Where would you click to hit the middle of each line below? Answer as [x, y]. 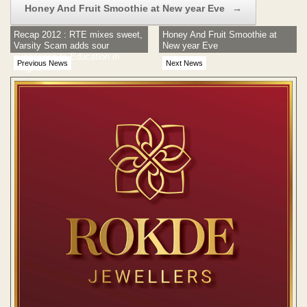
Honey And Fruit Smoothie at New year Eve [126, 8]
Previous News [42, 63]
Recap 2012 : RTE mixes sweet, [78, 34]
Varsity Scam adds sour [61, 45]
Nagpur [28, 67]
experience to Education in [66, 56]
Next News [185, 63]
